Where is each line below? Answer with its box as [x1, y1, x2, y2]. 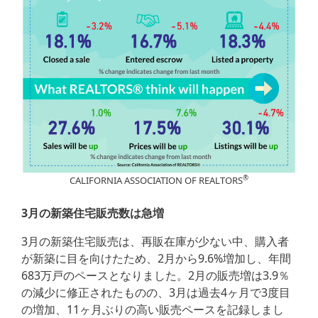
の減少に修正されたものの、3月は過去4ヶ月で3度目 [21, 285, 290, 301]
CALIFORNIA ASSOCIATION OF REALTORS [70, 174, 243, 187]
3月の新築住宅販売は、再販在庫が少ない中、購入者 [21, 234, 289, 250]
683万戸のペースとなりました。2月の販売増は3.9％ [21, 268, 290, 284]
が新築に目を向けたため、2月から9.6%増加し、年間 [21, 251, 291, 267]
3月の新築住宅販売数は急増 [21, 205, 164, 221]
